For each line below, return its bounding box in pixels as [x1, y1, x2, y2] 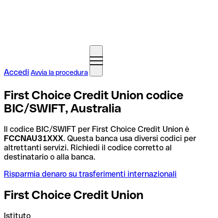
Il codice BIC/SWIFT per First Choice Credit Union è [4, 124, 189, 134]
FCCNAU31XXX [4, 133, 63, 143]
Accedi [4, 68, 29, 77]
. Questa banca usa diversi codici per [63, 133, 196, 143]
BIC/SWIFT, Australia [4, 101, 121, 115]
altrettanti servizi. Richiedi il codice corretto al [4, 143, 172, 152]
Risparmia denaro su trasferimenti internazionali [4, 169, 177, 179]
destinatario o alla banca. [4, 152, 95, 162]
